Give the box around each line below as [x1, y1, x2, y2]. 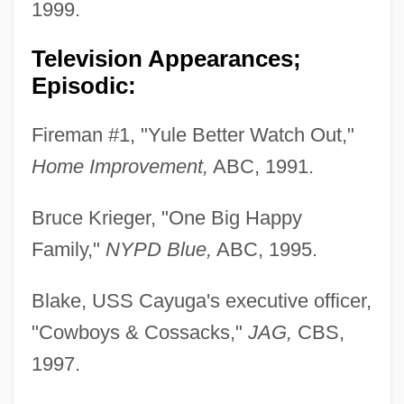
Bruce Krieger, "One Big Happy [31, 207, 302, 230]
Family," [31, 238, 106, 262]
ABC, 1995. [211, 238, 317, 262]
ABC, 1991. [207, 155, 314, 179]
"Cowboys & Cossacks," [31, 321, 248, 344]
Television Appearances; [31, 46, 301, 72]
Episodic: [31, 73, 136, 99]
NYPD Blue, [105, 238, 212, 262]
